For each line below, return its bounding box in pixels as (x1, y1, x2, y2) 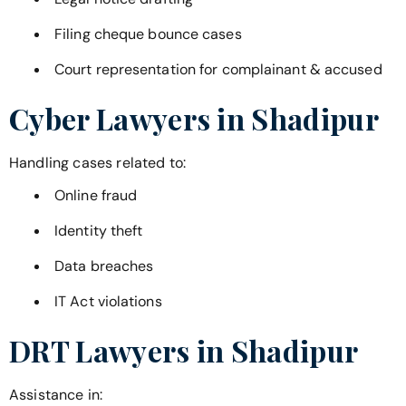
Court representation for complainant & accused (54, 59, 382, 79)
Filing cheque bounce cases (54, 24, 242, 43)
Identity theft (54, 221, 143, 241)
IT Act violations (54, 292, 162, 312)
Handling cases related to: (9, 152, 187, 172)
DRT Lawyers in (9, 331, 231, 371)
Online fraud (54, 186, 138, 206)
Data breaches (54, 256, 154, 276)
